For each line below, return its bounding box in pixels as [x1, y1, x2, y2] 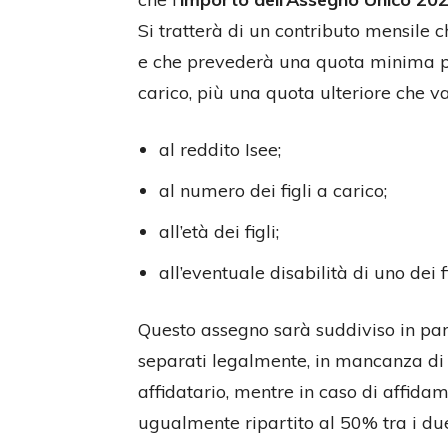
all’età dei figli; [159, 220, 279, 243]
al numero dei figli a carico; [159, 179, 387, 202]
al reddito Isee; [159, 138, 281, 161]
